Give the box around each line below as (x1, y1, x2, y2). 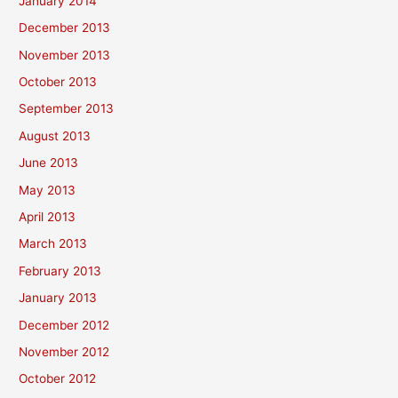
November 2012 (19, 345, 110, 359)
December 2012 (19, 317, 110, 332)
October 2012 (19, 371, 97, 386)
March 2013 (19, 236, 88, 251)
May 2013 (19, 182, 76, 197)
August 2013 (19, 128, 92, 143)
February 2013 (19, 263, 102, 278)
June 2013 (19, 155, 79, 171)
